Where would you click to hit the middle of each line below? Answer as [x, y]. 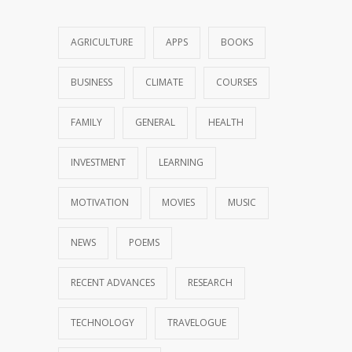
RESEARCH [210, 283]
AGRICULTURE [102, 42]
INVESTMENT [98, 163]
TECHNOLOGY [103, 323]
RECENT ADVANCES [113, 283]
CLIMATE [164, 82]
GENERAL [155, 123]
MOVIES [178, 203]
